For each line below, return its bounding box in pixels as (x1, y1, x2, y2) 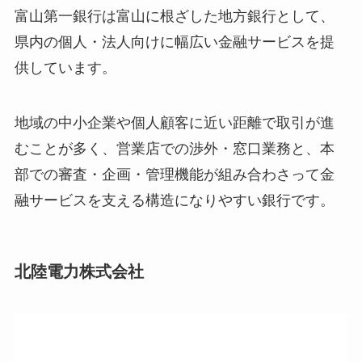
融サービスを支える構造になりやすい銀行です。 (14, 192, 335, 208)
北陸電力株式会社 (14, 262, 144, 280)
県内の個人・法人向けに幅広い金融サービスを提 (14, 33, 335, 50)
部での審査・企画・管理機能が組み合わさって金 (14, 166, 335, 183)
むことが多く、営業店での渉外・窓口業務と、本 (14, 140, 335, 157)
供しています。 (14, 59, 116, 76)
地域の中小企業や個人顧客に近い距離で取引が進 (14, 114, 335, 131)
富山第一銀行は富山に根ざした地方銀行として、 (14, 7, 335, 24)
